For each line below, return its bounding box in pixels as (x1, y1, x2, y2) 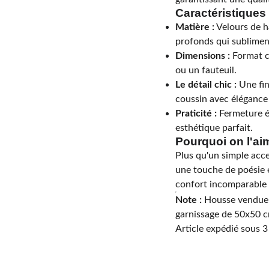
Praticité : (175, 109, 217, 118)
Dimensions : (175, 51, 230, 61)
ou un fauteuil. (175, 65, 237, 75)
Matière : (175, 22, 214, 32)
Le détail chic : (175, 80, 237, 89)
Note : (175, 195, 202, 205)
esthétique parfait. (175, 123, 253, 133)
